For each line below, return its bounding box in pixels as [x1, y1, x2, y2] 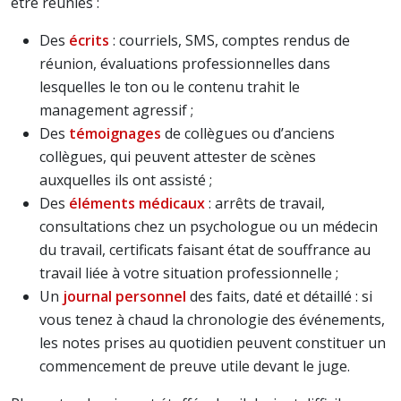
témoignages [69, 124, 161, 143]
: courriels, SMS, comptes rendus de [109, 30, 350, 50]
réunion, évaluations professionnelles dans [39, 54, 330, 73]
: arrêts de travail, [205, 193, 325, 213]
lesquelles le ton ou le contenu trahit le [39, 77, 300, 97]
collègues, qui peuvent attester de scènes [39, 147, 316, 166]
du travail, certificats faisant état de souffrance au [39, 240, 371, 260]
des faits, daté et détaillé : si [186, 286, 372, 306]
